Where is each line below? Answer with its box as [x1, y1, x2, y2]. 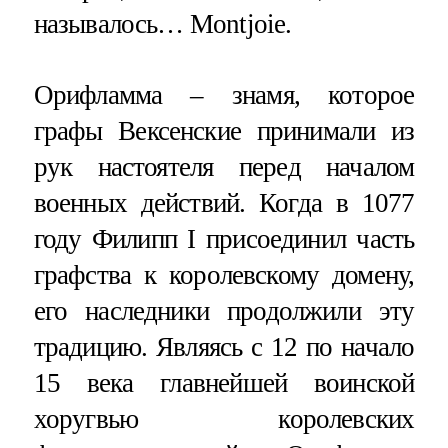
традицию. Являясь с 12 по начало [33, 332, 415, 363]
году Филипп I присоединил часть [33, 224, 415, 255]
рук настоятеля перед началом [33, 152, 415, 183]
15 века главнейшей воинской [33, 368, 415, 399]
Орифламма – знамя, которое [33, 80, 415, 111]
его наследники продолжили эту [33, 296, 415, 327]
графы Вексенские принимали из [33, 116, 415, 147]
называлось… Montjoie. [33, 9, 292, 40]
